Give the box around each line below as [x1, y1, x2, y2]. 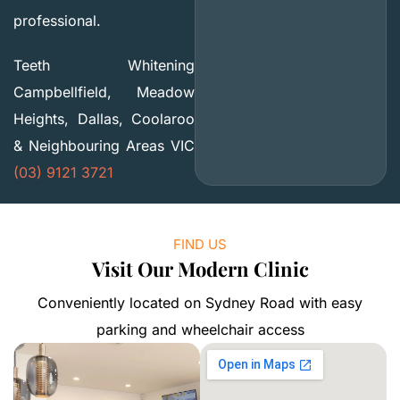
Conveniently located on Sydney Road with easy [37, 294, 362, 312]
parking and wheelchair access [96, 321, 304, 339]
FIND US [173, 236, 227, 254]
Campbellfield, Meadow [13, 83, 196, 102]
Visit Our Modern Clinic [91, 255, 309, 283]
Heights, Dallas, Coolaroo [13, 110, 196, 129]
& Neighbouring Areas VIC [13, 137, 196, 155]
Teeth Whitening [13, 56, 196, 75]
